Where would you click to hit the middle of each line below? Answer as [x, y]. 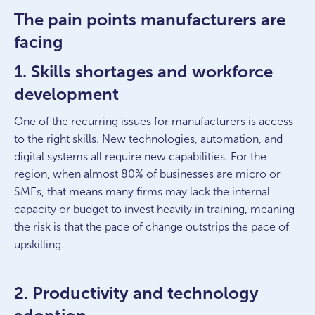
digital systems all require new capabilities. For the [140, 156]
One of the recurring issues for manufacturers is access [154, 121]
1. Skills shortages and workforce [143, 71]
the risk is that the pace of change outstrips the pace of [152, 227]
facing [39, 42]
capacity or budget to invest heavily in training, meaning [154, 209]
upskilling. [39, 244]
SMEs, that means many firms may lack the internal [142, 192]
